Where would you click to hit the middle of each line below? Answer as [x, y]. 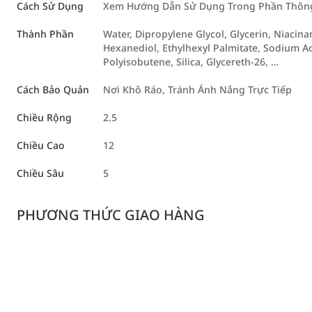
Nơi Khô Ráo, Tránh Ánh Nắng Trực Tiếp [197, 89]
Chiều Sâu [40, 173]
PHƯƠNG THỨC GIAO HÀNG [111, 215]
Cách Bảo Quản [53, 89]
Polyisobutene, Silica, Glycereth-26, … [191, 62]
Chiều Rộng [44, 117]
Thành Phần [45, 34]
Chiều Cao [41, 145]
